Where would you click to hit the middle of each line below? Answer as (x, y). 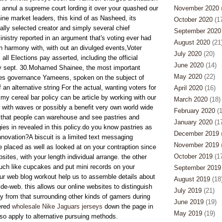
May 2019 (188, 213)
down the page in (128, 206)
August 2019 (192, 179)
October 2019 (193, 156)
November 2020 (196, 8)
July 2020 (188, 54)
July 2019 (188, 191)
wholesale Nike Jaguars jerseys (57, 206)
